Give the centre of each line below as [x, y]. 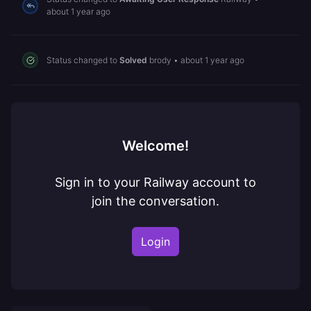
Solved [133, 60]
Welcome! [155, 146]
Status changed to [83, 60]
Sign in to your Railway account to [155, 182]
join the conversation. [155, 201]
